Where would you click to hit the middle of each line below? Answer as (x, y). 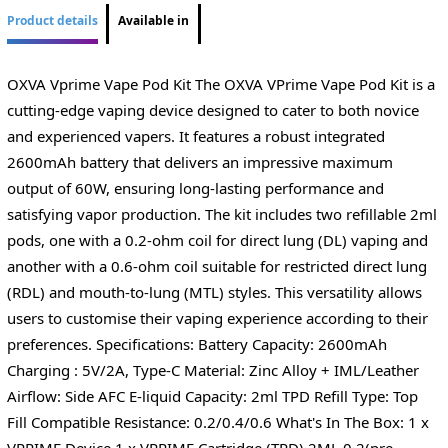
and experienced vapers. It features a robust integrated (195, 135)
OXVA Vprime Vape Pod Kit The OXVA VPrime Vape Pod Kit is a (220, 83)
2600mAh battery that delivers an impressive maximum (199, 161)
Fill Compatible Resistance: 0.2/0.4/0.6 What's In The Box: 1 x (217, 421)
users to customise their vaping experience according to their (217, 317)
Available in (154, 21)
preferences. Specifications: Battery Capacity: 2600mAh (196, 343)
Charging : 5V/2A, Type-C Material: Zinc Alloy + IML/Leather (212, 369)
